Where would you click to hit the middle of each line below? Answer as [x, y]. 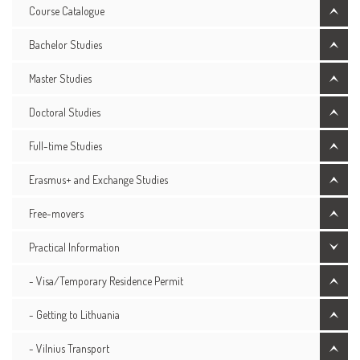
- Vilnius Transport [69, 348]
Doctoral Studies [65, 112]
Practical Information [74, 247]
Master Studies [60, 78]
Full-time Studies [65, 146]
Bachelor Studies [65, 45]
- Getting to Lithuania [74, 315]
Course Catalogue [67, 11]
